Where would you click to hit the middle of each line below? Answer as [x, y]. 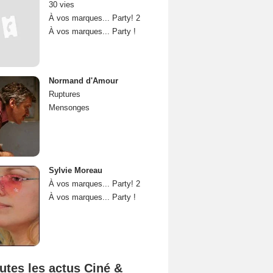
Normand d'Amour [83, 81]
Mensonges [69, 108]
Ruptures [65, 94]
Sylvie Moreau [76, 170]
